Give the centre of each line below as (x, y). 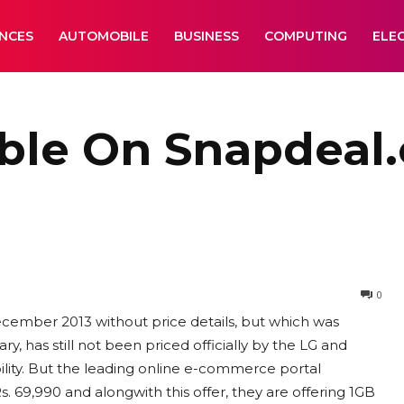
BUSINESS (207, 36)
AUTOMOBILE (104, 36)
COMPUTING (306, 36)
